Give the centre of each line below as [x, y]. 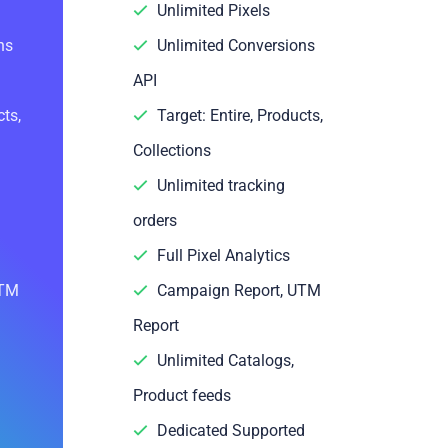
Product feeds [181, 395]
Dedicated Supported [228, 430]
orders [154, 220]
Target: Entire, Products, [237, 115]
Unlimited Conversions [233, 45]
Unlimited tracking [218, 185]
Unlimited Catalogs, [223, 360]
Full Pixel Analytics [221, 255]
